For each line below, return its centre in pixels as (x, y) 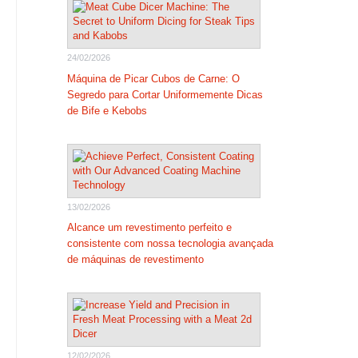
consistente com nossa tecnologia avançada (170, 243)
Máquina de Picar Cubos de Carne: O (153, 78)
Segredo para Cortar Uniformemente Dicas (165, 94)
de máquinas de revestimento (135, 259)
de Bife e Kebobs (107, 110)
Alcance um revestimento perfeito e (149, 227)
